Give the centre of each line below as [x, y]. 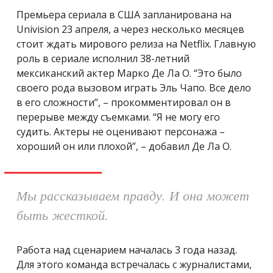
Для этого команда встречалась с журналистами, [134, 264]
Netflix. [197, 44]
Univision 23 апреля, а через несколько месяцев [130, 29]
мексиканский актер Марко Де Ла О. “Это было [129, 73]
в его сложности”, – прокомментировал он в [124, 102]
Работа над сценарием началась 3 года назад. [127, 250]
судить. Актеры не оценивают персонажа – [121, 131]
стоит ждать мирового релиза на [98, 44]
